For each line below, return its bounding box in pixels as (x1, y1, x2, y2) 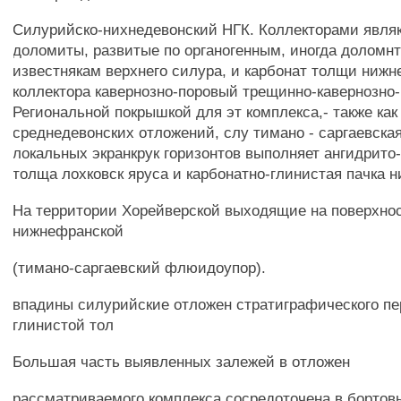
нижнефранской (13, 222, 124, 240)
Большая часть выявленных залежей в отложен (13, 353, 351, 371)
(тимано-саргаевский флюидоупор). (13, 259, 267, 277)
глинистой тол (13, 316, 115, 334)
